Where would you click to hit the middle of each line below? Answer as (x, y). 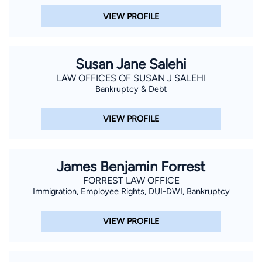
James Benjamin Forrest (131, 166)
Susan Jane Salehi (131, 64)
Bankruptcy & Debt (131, 89)
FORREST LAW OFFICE (131, 180)
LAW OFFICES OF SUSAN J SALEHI (131, 78)
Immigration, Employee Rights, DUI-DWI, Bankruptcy (131, 191)
